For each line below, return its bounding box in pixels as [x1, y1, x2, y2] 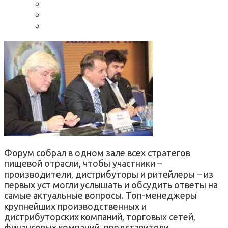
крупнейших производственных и [4, 201, 147, 211]
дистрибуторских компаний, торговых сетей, [4, 211, 195, 222]
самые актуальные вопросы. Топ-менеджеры [4, 190, 197, 201]
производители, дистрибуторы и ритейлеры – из [4, 168, 213, 179]
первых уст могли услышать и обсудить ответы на [4, 179, 218, 190]
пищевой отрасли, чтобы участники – [4, 158, 162, 168]
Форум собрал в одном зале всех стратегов [4, 147, 190, 158]
